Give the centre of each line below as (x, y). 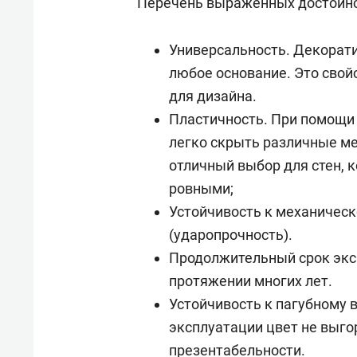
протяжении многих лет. (251, 280)
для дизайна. (213, 96)
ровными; (201, 188)
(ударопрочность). (231, 234)
